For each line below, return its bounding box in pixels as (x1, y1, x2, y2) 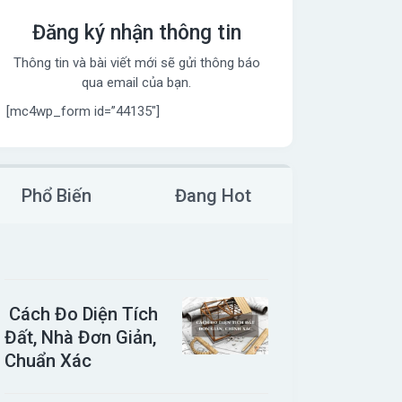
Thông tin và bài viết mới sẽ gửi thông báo (13, 55, 260, 72)
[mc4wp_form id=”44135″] (5, 102, 160, 119)
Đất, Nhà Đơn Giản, (4, 327, 157, 349)
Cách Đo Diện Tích (4, 303, 159, 326)
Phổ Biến (22, 184, 92, 206)
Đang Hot (174, 184, 251, 206)
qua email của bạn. (82, 74, 192, 92)
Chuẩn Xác (4, 350, 92, 372)
